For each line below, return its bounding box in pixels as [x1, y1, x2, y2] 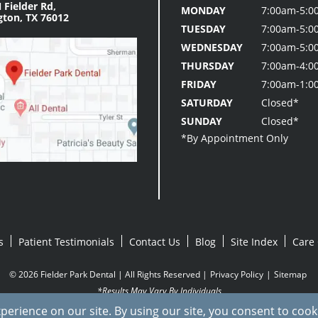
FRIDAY [181, 77, 216, 91]
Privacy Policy [209, 268, 263, 280]
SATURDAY [181, 96, 233, 109]
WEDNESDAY [181, 40, 243, 54]
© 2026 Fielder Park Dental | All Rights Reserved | [9, 268, 207, 280]
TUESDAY [181, 22, 226, 35]
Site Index [231, 235, 278, 248]
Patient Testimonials [18, 235, 114, 248]
